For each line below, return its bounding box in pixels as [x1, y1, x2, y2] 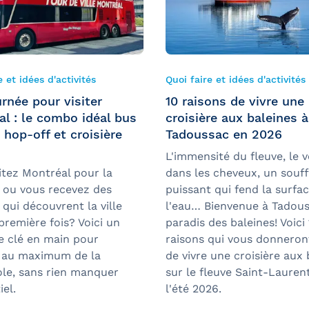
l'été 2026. [166, 282, 221, 296]
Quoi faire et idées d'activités [166, 74, 306, 86]
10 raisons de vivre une [166, 94, 304, 109]
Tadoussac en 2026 [166, 127, 282, 142]
